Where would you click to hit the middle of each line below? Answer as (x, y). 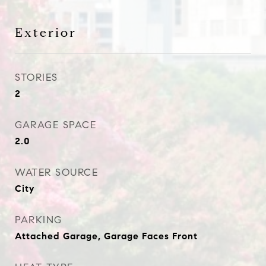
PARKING (39, 220)
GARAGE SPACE (56, 125)
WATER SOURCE (56, 172)
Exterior (46, 33)
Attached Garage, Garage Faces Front (106, 236)
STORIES (37, 77)
